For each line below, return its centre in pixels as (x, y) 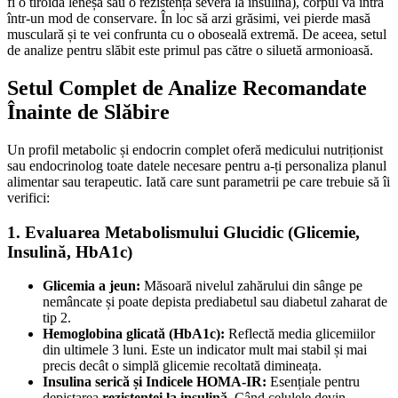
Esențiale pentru (313, 382)
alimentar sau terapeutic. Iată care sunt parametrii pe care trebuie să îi (199, 181)
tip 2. (57, 318)
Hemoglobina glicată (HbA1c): (134, 334)
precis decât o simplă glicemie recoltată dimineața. (182, 366)
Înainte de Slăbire (88, 112)
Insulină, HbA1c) (70, 251)
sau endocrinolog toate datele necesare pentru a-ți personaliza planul (197, 165)
